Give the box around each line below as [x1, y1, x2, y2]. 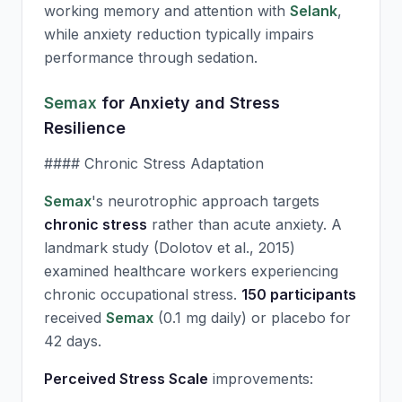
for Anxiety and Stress [97, 93, 280, 112]
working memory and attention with [44, 2, 290, 20]
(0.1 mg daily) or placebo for [153, 309, 351, 327]
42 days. [44, 332, 101, 350]
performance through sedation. [44, 48, 258, 66]
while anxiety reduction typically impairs [44, 25, 314, 43]
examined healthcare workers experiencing [44, 262, 338, 280]
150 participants [241, 285, 356, 303]
